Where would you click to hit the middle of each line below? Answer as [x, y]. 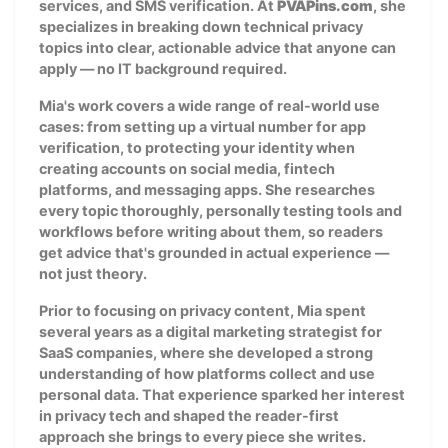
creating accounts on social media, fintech [187, 168]
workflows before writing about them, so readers [211, 231]
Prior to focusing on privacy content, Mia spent [202, 310]
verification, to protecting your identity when [197, 147]
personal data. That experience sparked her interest [222, 394]
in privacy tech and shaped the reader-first [189, 415]
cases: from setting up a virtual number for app [202, 126]
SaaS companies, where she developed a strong [206, 352]
